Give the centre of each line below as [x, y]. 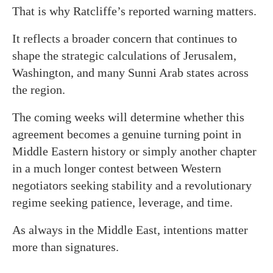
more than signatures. [66, 246]
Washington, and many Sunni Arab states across [130, 72]
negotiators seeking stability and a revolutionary [132, 185]
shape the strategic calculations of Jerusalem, [124, 55]
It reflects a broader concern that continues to [125, 38]
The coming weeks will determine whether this [128, 117]
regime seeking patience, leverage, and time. [122, 202]
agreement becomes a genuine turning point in [127, 134]
